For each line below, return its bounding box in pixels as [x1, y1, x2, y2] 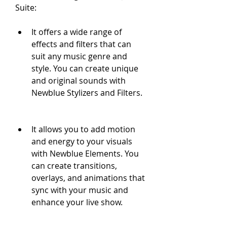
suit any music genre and [31, 51, 127, 62]
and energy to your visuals [31, 136, 132, 147]
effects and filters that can [31, 39, 131, 50]
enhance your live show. [31, 197, 123, 208]
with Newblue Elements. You [31, 148, 139, 159]
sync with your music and [31, 184, 128, 196]
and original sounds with [31, 75, 126, 86]
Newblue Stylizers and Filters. [31, 87, 142, 98]
